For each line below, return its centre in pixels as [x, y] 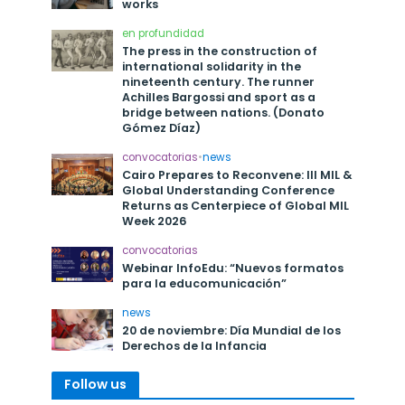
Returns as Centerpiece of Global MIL [236, 205]
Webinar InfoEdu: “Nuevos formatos [233, 268]
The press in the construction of [220, 51]
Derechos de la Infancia [195, 345]
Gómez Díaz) [162, 127]
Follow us [95, 384]
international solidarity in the [212, 66]
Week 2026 [155, 221]
